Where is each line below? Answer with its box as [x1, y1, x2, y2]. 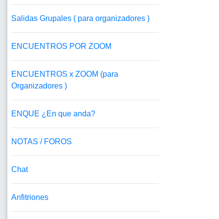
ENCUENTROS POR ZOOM [11, 42, 111, 51]
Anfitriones [11, 193, 48, 202]
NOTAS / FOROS [11, 137, 72, 146]
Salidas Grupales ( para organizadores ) [11, 14, 150, 23]
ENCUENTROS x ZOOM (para [11, 70, 118, 79]
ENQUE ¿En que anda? [11, 109, 95, 118]
